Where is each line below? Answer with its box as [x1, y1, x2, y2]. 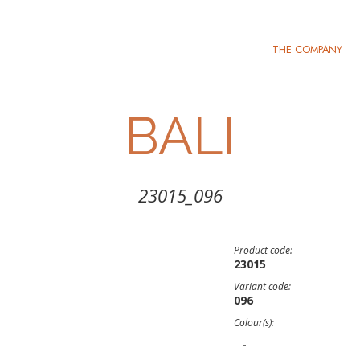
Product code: [234, 243, 292, 257]
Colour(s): [234, 316, 274, 329]
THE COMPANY [272, 42, 342, 57]
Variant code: [234, 280, 291, 293]
